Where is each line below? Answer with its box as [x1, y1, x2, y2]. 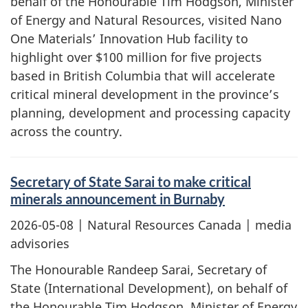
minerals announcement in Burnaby [10, 190, 225, 207]
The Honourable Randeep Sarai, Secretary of [10, 261, 267, 278]
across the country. [10, 123, 122, 140]
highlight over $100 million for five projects [10, 49, 262, 65]
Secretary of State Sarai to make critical [10, 173, 251, 190]
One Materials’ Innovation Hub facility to [10, 30, 248, 47]
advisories [10, 234, 69, 252]
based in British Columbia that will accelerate [10, 67, 275, 84]
